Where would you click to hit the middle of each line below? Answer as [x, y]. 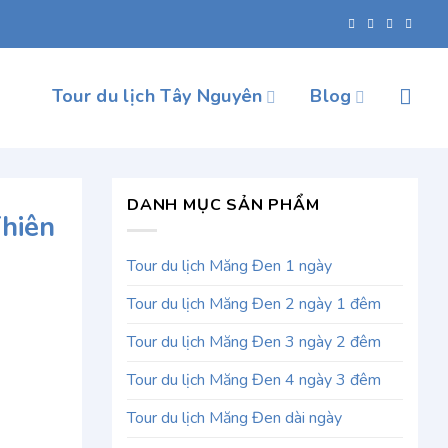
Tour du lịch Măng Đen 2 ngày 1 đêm [254, 303]
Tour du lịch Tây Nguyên [157, 95]
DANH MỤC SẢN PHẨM [223, 205]
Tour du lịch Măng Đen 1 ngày [229, 265]
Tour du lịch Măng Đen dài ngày [234, 417]
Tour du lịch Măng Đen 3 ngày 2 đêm [254, 341]
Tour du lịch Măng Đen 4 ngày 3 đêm [254, 379]
